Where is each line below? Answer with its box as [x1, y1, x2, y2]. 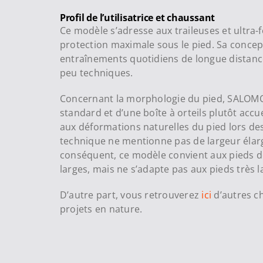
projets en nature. [59, 202, 143, 215]
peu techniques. [59, 66, 133, 79]
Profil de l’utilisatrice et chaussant [59, 11, 215, 24]
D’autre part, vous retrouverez [59, 188, 202, 201]
